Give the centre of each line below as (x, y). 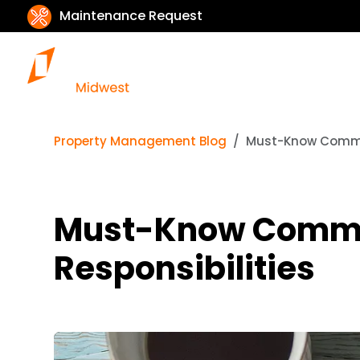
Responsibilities (185, 268)
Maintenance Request (131, 16)
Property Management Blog (141, 141)
